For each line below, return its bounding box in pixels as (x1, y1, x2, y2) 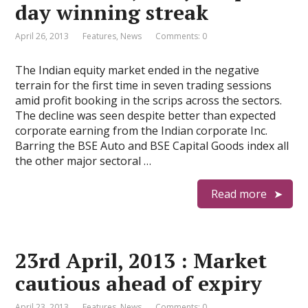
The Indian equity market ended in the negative (15, 63, 260, 78)
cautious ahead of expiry (15, 269, 263, 297)
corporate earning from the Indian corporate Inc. (15, 123, 268, 138)
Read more (210, 186, 267, 201)
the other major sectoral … (15, 153, 152, 168)
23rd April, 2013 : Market (15, 247, 267, 274)
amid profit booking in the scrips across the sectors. (15, 93, 283, 108)
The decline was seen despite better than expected (15, 108, 276, 123)
